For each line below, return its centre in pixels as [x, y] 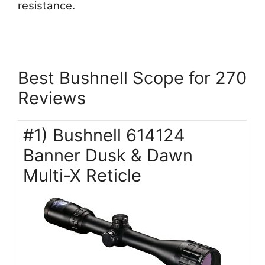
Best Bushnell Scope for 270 [132, 78]
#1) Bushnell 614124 [104, 135]
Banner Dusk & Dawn [108, 156]
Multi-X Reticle [82, 176]
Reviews [52, 98]
